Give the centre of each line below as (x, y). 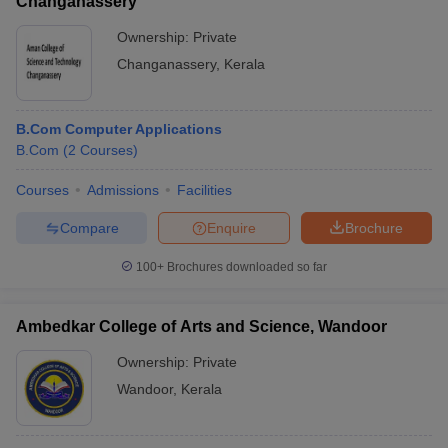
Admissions (123, 190)
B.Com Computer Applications (119, 129)
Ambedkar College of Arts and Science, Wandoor (201, 326)
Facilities (204, 190)
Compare (89, 227)
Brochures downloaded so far (245, 267)
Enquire (231, 227)
